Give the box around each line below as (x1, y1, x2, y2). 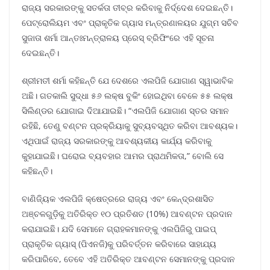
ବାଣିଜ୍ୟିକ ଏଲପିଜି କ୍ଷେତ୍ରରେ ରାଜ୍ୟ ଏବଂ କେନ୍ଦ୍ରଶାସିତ (22, 193, 214, 205)
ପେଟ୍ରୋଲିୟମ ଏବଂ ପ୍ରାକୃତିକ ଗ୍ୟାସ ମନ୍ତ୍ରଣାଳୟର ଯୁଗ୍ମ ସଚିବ (22, 17, 239, 29)
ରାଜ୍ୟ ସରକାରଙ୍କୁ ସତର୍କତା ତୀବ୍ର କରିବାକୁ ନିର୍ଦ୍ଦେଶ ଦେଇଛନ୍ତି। (22, 2, 233, 14)
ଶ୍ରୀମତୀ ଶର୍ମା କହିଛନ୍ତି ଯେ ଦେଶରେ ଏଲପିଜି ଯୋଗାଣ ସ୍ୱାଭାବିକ (22, 75, 233, 87)
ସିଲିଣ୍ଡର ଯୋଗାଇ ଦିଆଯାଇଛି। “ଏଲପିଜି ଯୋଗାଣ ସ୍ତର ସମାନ (22, 105, 229, 117)
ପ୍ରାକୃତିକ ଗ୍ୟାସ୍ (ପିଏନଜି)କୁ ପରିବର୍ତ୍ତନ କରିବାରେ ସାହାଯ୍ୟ (22, 238, 216, 250)
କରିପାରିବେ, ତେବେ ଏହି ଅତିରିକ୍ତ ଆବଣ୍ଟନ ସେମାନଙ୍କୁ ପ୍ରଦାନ (22, 253, 235, 265)
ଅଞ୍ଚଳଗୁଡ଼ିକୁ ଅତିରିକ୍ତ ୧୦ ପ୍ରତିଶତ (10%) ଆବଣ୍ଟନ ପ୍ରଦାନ (22, 208, 233, 220)
